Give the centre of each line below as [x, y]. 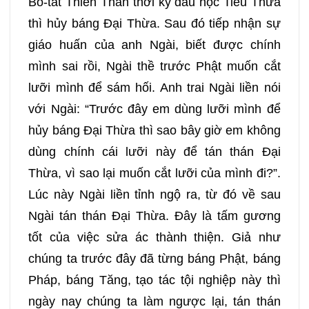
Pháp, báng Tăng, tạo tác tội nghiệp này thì [154, 280]
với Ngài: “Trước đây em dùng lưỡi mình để [154, 109]
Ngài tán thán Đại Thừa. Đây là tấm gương [154, 216]
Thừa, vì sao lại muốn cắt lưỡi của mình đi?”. [154, 173]
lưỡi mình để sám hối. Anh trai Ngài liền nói [154, 88]
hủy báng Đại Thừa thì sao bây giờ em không [154, 131]
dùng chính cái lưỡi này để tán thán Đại [154, 152]
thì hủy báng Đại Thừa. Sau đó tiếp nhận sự [154, 24]
